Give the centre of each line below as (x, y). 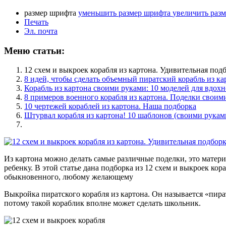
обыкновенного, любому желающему (70, 177)
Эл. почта (41, 31)
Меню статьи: (34, 50)
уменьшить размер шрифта (124, 13)
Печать (36, 22)
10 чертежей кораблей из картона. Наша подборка (110, 106)
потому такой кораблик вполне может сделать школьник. (102, 203)
